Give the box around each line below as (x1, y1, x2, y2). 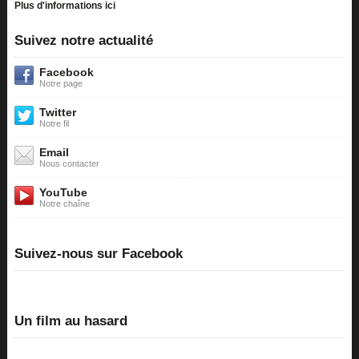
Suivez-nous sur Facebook (14, 246, 183, 261)
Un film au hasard (14, 313, 127, 329)
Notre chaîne (38, 199, 90, 208)
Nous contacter (38, 159, 99, 168)
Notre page (38, 79, 83, 88)
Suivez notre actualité (14, 33, 153, 48)
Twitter (38, 106, 76, 119)
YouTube (38, 186, 87, 199)
